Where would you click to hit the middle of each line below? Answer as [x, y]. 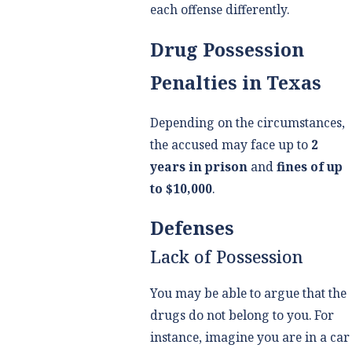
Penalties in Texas [235, 83]
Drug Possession [227, 50]
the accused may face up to [230, 144]
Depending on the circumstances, [247, 122]
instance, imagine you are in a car [249, 337]
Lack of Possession [226, 257]
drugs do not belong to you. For [242, 315]
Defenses [192, 228]
